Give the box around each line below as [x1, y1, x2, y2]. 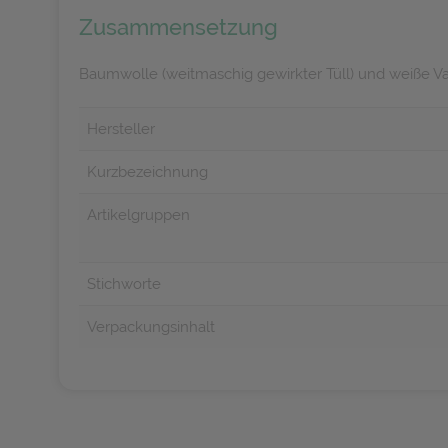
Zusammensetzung [79, 14, 278, 40]
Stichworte [87, 275, 161, 293]
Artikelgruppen [87, 206, 190, 224]
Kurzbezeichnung [87, 163, 208, 181]
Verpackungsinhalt [87, 318, 215, 336]
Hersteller [87, 120, 155, 138]
